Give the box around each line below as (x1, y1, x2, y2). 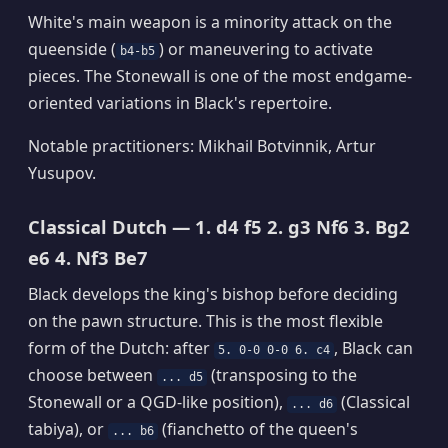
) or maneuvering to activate (159, 38, 374, 61)
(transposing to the (207, 364, 358, 387)
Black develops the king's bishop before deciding (28, 283, 398, 306)
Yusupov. (28, 162, 96, 185)
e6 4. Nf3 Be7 (28, 245, 148, 271)
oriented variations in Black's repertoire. (28, 92, 332, 115)
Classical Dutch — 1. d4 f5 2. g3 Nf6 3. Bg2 (28, 214, 410, 240)
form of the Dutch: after (28, 337, 214, 360)
